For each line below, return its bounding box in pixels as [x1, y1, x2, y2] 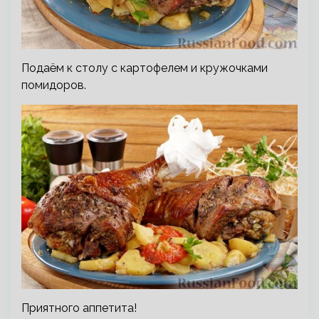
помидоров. [21, 78, 86, 92]
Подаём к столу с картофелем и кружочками [21, 61, 268, 75]
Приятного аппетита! [21, 300, 137, 315]
